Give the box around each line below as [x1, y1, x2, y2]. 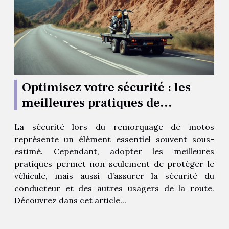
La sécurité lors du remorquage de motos [14, 121, 214, 132]
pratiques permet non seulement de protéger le [14, 158, 214, 169]
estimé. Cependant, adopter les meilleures [14, 146, 214, 156]
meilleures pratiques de [22, 94, 160, 111]
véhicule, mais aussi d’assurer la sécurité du [14, 170, 214, 181]
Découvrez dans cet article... [14, 195, 126, 205]
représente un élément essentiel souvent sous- [14, 133, 214, 144]
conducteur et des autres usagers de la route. [14, 182, 214, 193]
